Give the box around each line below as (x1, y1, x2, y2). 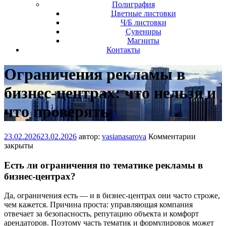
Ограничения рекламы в (4, 65, 185, 84)
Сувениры (125, 27, 161, 36)
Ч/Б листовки (120, 18, 166, 27)
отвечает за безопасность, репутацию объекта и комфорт (4, 209, 199, 218)
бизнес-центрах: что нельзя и (4, 84, 216, 102)
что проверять (4, 102, 109, 121)
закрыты (4, 141, 33, 150)
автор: (77, 132, 102, 141)
